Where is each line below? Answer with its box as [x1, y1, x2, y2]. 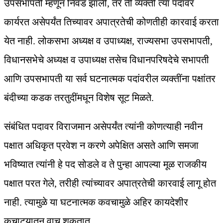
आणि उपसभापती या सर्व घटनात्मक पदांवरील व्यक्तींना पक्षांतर [4, 73, 216, 85]
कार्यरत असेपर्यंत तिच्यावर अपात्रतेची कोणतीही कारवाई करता [4, 16, 219, 28]
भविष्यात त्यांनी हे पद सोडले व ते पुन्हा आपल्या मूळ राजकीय [4, 159, 207, 170]
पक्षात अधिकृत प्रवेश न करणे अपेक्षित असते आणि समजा [4, 140, 199, 151]
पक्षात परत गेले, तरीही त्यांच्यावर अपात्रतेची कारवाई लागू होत [4, 178, 216, 189]
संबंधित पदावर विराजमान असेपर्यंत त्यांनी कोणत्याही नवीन [4, 121, 203, 132]
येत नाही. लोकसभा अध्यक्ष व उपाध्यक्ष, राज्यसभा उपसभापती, [4, 35, 213, 47]
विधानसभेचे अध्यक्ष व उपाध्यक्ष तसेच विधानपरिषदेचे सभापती [4, 54, 209, 66]
